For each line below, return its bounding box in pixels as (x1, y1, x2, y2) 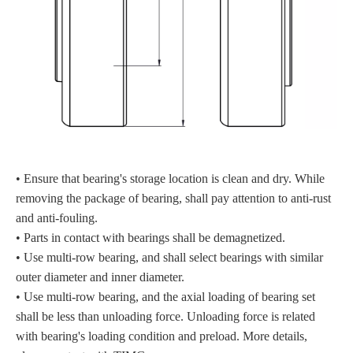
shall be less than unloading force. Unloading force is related (16, 309, 315, 323)
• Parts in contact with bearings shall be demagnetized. (16, 230, 285, 244)
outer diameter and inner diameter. (16, 269, 184, 284)
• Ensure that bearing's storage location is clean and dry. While (16, 171, 325, 185)
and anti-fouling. (16, 210, 98, 225)
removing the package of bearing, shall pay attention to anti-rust (16, 191, 331, 205)
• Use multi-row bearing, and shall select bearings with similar (16, 250, 323, 264)
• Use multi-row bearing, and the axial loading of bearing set (16, 289, 315, 303)
